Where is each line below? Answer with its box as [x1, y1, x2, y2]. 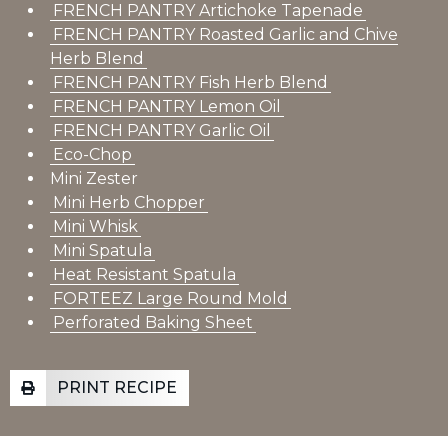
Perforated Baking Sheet [53, 313, 253, 333]
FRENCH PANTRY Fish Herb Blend [53, 73, 328, 93]
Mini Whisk [53, 217, 138, 237]
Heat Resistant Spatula [53, 265, 236, 285]
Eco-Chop [53, 145, 132, 165]
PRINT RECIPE [56, 378, 177, 398]
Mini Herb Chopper [53, 193, 205, 213]
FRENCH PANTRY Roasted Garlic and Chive [53, 25, 398, 45]
